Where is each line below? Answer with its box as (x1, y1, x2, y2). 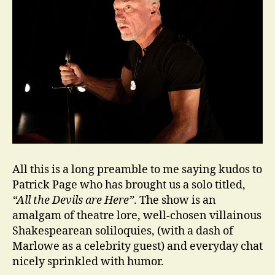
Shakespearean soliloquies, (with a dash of (12, 224, 233, 238)
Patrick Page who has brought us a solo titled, (12, 178, 246, 192)
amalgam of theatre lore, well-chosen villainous (12, 209, 261, 223)
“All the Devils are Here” (12, 193, 134, 207)
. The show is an (134, 193, 216, 207)
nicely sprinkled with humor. (12, 255, 164, 269)
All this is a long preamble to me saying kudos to (12, 163, 262, 177)
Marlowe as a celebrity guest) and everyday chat (12, 239, 263, 254)
